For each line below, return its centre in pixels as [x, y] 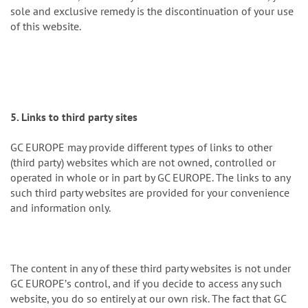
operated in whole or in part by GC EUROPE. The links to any [150, 178]
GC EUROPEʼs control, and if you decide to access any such [146, 284]
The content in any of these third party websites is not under [151, 268]
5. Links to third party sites [74, 117]
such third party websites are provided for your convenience [150, 193]
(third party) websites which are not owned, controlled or [143, 163]
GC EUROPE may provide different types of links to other [141, 147]
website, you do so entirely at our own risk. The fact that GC [148, 299]
